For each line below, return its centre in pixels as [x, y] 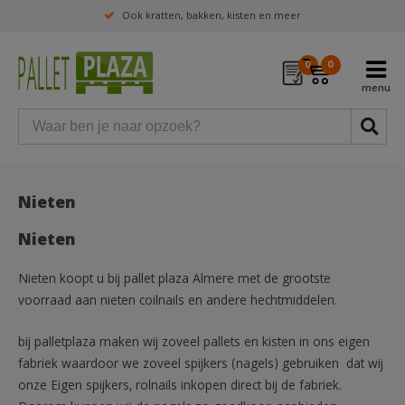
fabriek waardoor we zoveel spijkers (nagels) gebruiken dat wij [201, 366]
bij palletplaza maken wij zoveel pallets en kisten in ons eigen [194, 344]
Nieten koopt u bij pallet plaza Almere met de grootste [174, 281]
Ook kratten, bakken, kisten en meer [212, 17]
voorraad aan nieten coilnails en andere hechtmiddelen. [178, 302]
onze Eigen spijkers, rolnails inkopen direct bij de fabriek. [180, 387]
